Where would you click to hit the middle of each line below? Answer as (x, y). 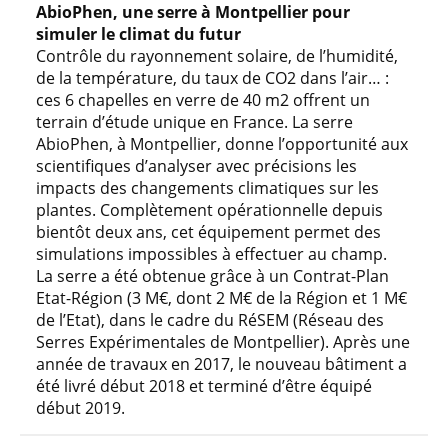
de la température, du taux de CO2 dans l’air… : (212, 78)
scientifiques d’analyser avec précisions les (196, 166)
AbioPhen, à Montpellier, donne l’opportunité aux (222, 144)
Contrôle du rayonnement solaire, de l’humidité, (217, 56)
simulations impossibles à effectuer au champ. (211, 254)
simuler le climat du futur (138, 34)
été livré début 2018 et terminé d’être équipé (204, 386)
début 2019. (80, 408)
